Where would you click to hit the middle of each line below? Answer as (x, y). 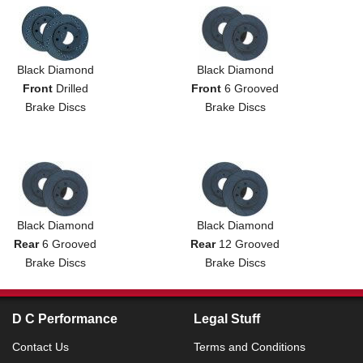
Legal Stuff (227, 318)
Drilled (70, 88)
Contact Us (41, 346)
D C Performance (65, 318)
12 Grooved (248, 243)
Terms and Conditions (250, 346)
